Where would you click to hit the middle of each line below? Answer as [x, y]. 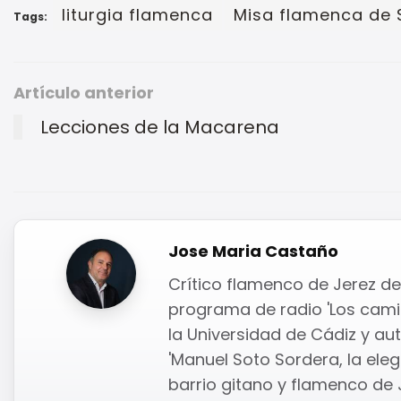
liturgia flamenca [137, 14]
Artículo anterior [84, 92]
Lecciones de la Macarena [160, 127]
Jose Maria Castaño [253, 251]
